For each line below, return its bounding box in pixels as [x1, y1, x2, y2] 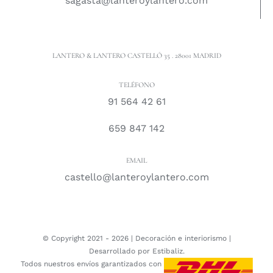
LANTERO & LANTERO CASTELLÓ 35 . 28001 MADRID [52, 51, 221, 60]
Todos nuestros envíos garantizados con [20, 260, 164, 269]
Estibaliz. [152, 247, 185, 256]
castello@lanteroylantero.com [64, 171, 209, 183]
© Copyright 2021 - [42, 234, 112, 243]
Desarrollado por [88, 247, 152, 256]
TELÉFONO [118, 80, 155, 90]
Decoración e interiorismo [135, 234, 227, 243]
